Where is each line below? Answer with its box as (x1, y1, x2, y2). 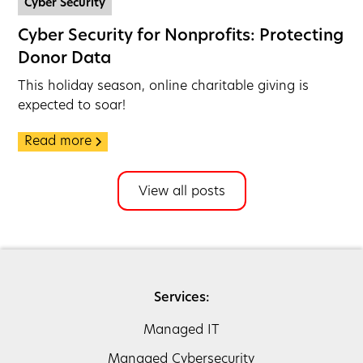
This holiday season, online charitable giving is (18, 79, 310, 93)
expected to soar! (18, 99, 126, 113)
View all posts (138, 185, 225, 199)
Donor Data (18, 50, 112, 67)
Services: (154, 291, 209, 305)
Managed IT (143, 323, 220, 337)
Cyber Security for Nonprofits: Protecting (18, 28, 344, 45)
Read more (24, 135, 92, 148)
